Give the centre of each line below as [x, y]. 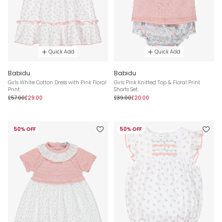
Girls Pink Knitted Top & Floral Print [157, 83]
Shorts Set [126, 90]
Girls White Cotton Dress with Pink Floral [57, 83]
